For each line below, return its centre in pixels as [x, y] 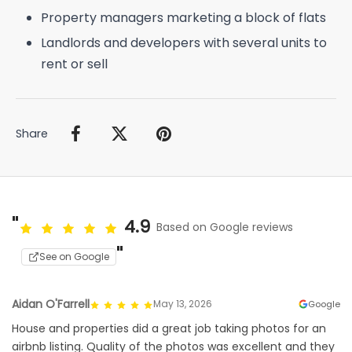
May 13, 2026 [183, 304]
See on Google [74, 256]
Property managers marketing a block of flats [183, 17]
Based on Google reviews [225, 227]
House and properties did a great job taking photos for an [169, 328]
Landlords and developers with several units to [183, 42]
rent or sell [74, 64]
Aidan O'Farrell [51, 304]
